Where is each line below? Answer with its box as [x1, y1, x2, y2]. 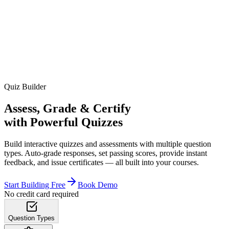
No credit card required [4, 189, 79, 198]
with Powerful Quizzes [4, 115, 123, 129]
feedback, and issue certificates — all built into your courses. [4, 157, 199, 167]
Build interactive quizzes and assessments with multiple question [4, 139, 211, 148]
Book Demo [78, 180, 118, 189]
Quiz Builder [4, 82, 46, 91]
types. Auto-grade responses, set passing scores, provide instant [4, 148, 207, 157]
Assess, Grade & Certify [4, 101, 131, 115]
